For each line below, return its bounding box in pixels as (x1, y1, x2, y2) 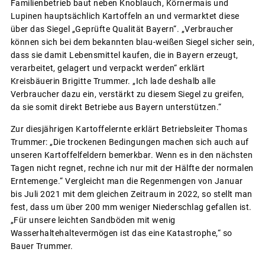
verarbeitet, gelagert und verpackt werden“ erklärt (10, 63, 205, 73)
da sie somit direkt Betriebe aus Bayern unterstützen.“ (10, 102, 222, 112)
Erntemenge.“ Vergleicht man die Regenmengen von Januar (10, 176, 243, 186)
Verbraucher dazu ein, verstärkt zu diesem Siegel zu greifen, (10, 89, 244, 99)
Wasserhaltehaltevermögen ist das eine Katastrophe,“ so (10, 228, 232, 238)
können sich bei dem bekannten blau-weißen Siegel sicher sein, (10, 37, 254, 47)
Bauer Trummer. (10, 241, 73, 251)
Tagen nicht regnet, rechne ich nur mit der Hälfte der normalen (10, 163, 254, 173)
